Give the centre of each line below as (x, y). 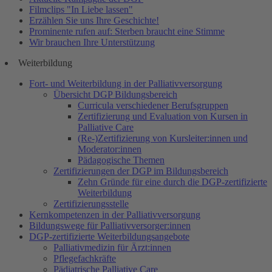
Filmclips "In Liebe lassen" (81, 10)
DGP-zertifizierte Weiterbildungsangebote (109, 237)
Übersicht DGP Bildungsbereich (115, 95)
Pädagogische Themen (121, 160)
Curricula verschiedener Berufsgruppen (153, 106)
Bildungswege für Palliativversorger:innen (110, 226)
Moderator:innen (110, 149)
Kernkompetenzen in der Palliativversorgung (115, 215)
